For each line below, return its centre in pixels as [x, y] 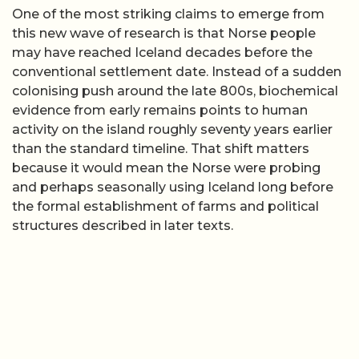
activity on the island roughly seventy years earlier [172, 129]
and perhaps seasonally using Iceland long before [173, 187]
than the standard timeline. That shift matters [161, 148]
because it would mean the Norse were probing [166, 167]
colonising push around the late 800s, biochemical [175, 91]
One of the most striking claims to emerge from [168, 14]
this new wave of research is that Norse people [164, 33]
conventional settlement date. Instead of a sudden [177, 71]
